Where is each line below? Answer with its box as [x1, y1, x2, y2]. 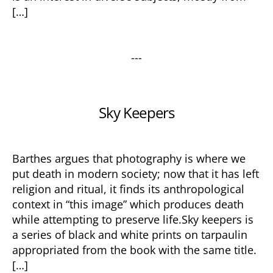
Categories [136, 91, 189, 105]
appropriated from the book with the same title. [12, 243, 257, 257]
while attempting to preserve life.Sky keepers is [12, 212, 253, 227]
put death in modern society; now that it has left [12, 166, 259, 181]
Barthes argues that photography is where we [12, 151, 246, 166]
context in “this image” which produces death [12, 197, 244, 211]
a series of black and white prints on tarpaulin [12, 227, 247, 242]
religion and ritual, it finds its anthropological [12, 182, 244, 196]
